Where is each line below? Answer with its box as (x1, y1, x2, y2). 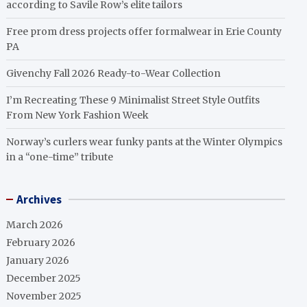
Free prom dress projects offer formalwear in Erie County (6, 25, 282, 38)
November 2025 (6, 290, 82, 302)
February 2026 (6, 236, 76, 249)
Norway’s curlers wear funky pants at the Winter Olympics (6, 136, 283, 148)
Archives (16, 192, 62, 207)
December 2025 (6, 272, 82, 284)
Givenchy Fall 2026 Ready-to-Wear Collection (6, 67, 221, 79)
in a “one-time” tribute (6, 151, 114, 163)
